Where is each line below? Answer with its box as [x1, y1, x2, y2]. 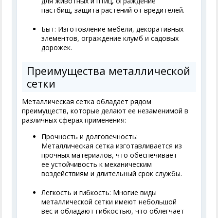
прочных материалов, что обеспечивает [41, 150, 178, 160]
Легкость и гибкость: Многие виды [41, 188, 157, 198]
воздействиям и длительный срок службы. [41, 169, 182, 179]
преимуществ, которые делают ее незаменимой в [22, 106, 189, 116]
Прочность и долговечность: [41, 132, 138, 142]
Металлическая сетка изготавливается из [41, 141, 182, 151]
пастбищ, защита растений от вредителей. [41, 5, 185, 15]
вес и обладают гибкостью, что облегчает [41, 206, 185, 216]
